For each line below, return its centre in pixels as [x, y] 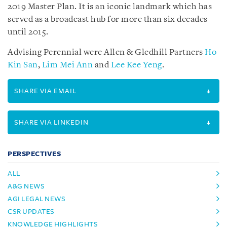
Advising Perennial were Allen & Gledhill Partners [106, 52]
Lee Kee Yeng [136, 65]
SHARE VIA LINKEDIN [51, 122]
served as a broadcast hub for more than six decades [108, 19]
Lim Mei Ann [67, 65]
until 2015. [28, 32]
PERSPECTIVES [34, 154]
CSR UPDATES [31, 211]
